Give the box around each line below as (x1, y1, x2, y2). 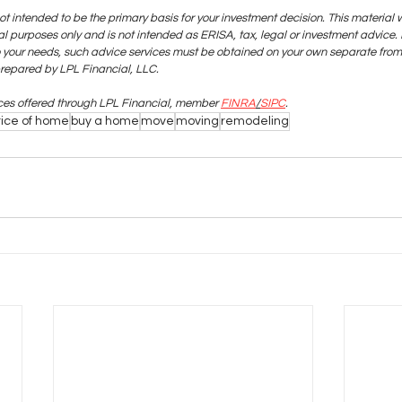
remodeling (221, 114, 289, 127)
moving (176, 114, 219, 127)
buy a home (71, 114, 139, 127)
